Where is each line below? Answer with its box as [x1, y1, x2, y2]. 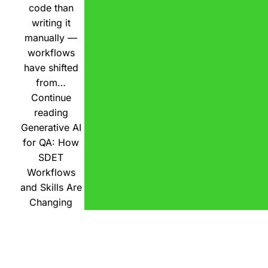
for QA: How [23, 136, 79, 148]
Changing [29, 196, 72, 208]
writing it [31, 16, 71, 29]
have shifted [23, 61, 78, 74]
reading [33, 106, 68, 118]
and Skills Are [20, 181, 82, 193]
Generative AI [20, 121, 81, 133]
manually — [25, 31, 77, 44]
